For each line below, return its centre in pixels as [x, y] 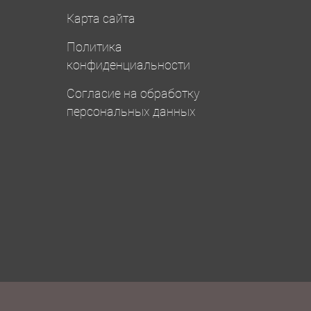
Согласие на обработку [133, 94]
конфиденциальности [128, 65]
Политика [94, 47]
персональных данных [131, 112]
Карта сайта [101, 19]
